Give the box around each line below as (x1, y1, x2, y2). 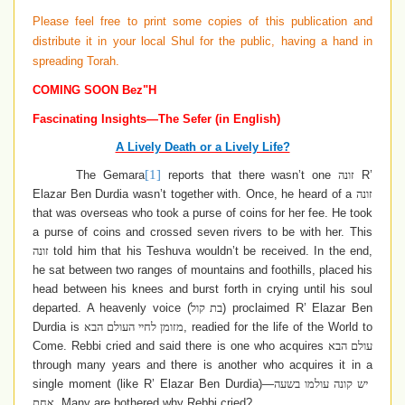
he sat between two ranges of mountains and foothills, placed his (33, 263, 372, 278)
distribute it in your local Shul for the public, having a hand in (33, 34, 372, 49)
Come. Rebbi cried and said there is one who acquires (33, 339, 328, 353)
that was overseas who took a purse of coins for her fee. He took (33, 206, 372, 221)
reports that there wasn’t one (160, 168, 339, 183)
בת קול (190, 301, 223, 316)
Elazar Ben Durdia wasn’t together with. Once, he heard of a (33, 187, 356, 202)
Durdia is (33, 320, 84, 334)
